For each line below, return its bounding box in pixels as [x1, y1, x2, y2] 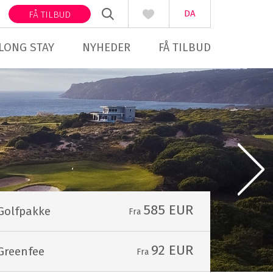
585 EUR [143, 202, 193, 219]
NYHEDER [82, 40, 131, 55]
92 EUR [151, 242, 193, 259]
